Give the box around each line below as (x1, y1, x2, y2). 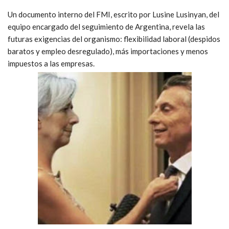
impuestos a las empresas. (8, 58, 95, 68)
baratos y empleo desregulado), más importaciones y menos (8, 46, 208, 56)
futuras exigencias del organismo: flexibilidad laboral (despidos (8, 34, 220, 43)
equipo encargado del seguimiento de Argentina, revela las (8, 21, 205, 31)
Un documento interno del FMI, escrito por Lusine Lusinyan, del (8, 9, 219, 19)
